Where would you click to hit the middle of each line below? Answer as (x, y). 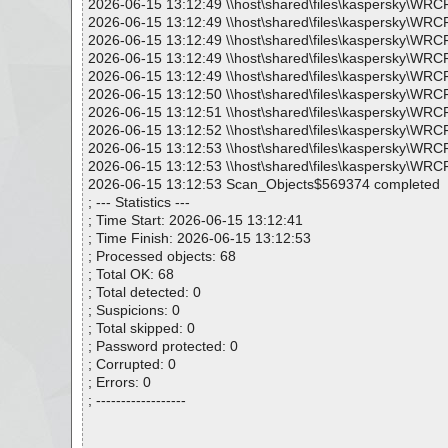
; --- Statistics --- (139, 202)
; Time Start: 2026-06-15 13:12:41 (195, 220)
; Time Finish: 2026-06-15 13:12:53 (199, 238)
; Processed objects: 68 (162, 256)
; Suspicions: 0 (134, 310)
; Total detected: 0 (144, 292)
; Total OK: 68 (131, 274)
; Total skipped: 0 (141, 328)
